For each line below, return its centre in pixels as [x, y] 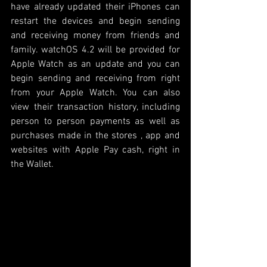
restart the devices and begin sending [95, 21]
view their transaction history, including [95, 107]
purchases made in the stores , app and [95, 136]
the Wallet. [33, 164]
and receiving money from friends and [95, 35]
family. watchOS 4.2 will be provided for [95, 50]
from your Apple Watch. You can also [95, 93]
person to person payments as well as [95, 121]
